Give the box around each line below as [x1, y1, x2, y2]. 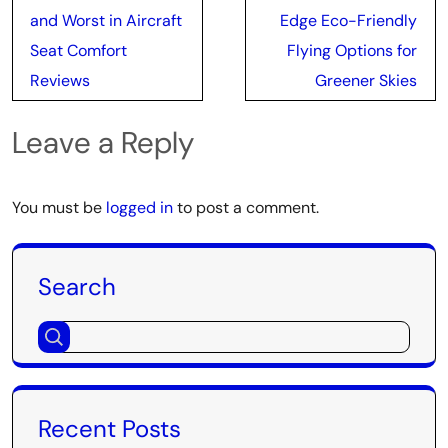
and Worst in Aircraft [30, 10, 182, 31]
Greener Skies [315, 70, 417, 91]
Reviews [30, 70, 90, 91]
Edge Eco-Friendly [280, 10, 417, 31]
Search [38, 271, 116, 302]
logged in [106, 197, 173, 218]
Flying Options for [287, 40, 417, 61]
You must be [12, 197, 106, 218]
